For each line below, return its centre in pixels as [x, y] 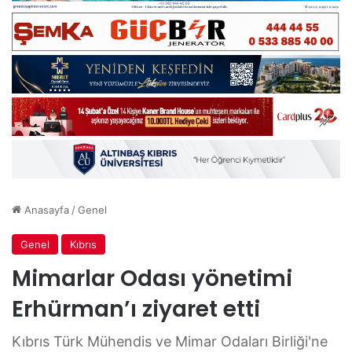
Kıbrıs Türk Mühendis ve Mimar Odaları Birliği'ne [170, 341]
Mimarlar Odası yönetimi [152, 278]
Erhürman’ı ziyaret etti [136, 309]
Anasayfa [45, 209]
